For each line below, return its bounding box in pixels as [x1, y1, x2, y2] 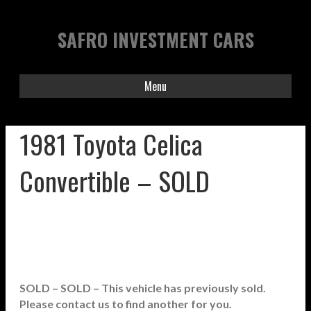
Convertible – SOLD [19, 161, 210, 200]
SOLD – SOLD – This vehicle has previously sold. [19, 280, 266, 294]
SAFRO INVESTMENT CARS [57, 26, 254, 53]
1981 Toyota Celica [19, 124, 203, 163]
